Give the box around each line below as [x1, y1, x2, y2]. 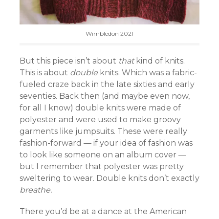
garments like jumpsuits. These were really [20, 127, 187, 136]
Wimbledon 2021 [86, 30, 133, 38]
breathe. [20, 185, 52, 195]
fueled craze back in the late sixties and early [20, 80, 195, 89]
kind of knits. [134, 56, 185, 66]
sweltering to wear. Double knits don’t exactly [20, 174, 199, 183]
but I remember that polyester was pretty [20, 162, 184, 172]
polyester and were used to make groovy [20, 115, 181, 125]
